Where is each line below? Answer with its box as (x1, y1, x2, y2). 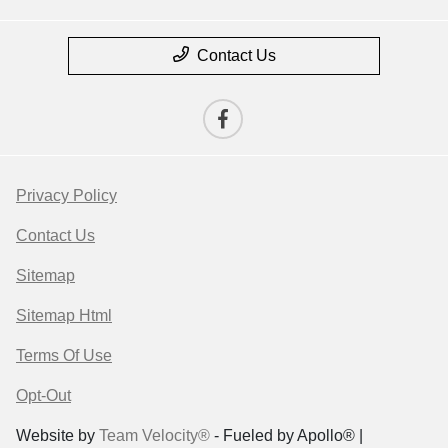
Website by (16, 426, 99, 444)
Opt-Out (16, 386, 71, 404)
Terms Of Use (16, 346, 112, 364)
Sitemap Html (16, 306, 112, 324)
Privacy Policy (16, 186, 117, 204)
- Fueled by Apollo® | (210, 426, 363, 444)
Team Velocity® (99, 426, 210, 444)
